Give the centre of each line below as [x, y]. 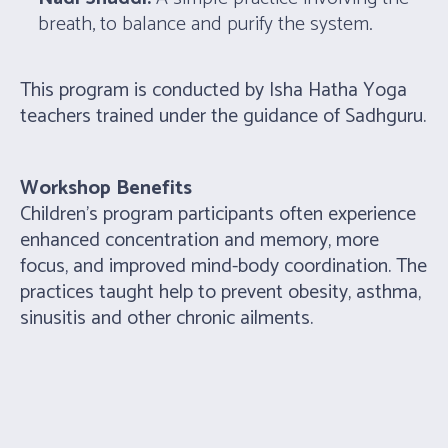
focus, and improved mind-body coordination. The [224, 267]
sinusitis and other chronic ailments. [167, 319]
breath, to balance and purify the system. [206, 25]
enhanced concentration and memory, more [200, 241]
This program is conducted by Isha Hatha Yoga [214, 91]
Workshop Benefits [106, 189]
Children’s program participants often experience [218, 215]
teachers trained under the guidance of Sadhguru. [223, 117]
